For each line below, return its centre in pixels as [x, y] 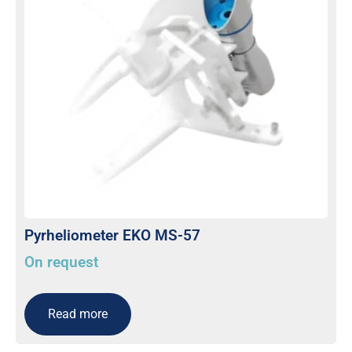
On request [61, 262]
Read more [78, 313]
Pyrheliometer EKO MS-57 [112, 235]
